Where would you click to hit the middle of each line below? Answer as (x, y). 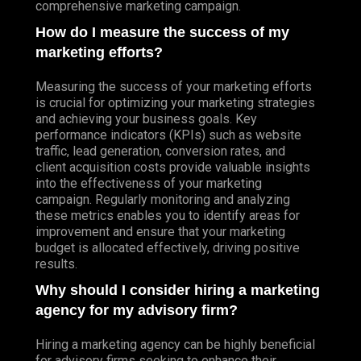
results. (56, 263)
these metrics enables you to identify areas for (168, 215)
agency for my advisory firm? (137, 310)
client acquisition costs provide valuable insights (173, 167)
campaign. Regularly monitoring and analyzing (163, 199)
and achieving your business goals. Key (146, 118)
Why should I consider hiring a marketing (178, 290)
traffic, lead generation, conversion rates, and (160, 151)
